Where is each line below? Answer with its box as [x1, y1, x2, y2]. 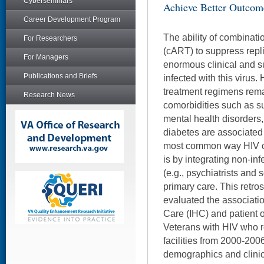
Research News [24, 91, 75, 99]
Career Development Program [24, 15, 120, 24]
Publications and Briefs [24, 72, 97, 80]
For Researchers [24, 34, 77, 42]
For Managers [24, 53, 68, 61]
